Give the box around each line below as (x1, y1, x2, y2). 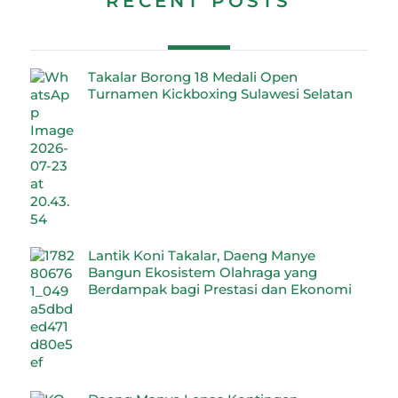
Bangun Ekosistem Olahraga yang (88, 264, 318, 282)
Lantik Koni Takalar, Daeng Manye (88, 247, 316, 265)
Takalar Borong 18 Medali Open (88, 68, 298, 85)
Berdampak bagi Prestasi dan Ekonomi (88, 281, 353, 298)
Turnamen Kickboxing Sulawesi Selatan (88, 84, 354, 102)
